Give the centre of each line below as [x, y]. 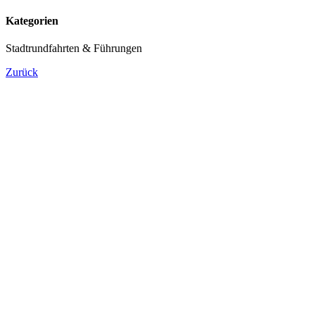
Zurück [22, 72]
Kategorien [32, 21]
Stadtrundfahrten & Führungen [74, 49]
